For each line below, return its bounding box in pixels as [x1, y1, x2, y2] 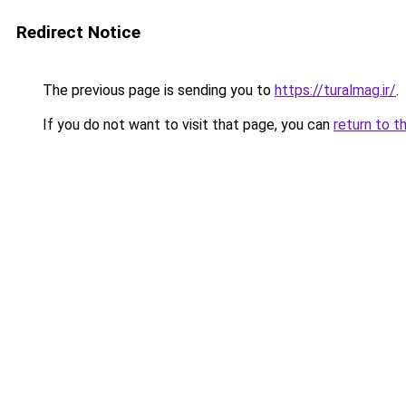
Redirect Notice [16, 22, 140, 43]
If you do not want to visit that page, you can [39, 116, 333, 133]
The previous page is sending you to [39, 82, 275, 99]
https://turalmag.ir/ [275, 82, 396, 99]
